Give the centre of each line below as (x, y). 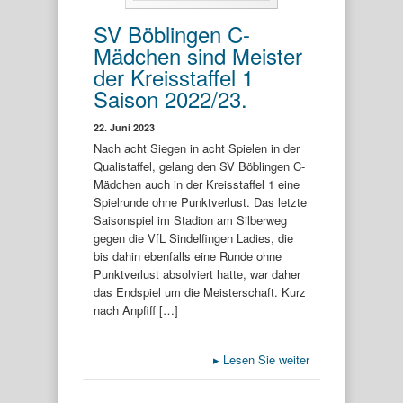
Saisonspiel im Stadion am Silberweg (190, 219)
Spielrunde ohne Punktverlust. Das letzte (200, 201)
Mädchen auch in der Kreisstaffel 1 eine (197, 184)
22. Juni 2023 (124, 127)
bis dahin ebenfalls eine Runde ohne (188, 255)
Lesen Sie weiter (264, 359)
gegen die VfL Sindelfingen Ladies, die (193, 237)
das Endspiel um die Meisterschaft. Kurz (200, 291)
